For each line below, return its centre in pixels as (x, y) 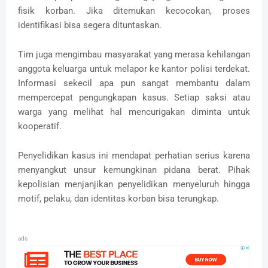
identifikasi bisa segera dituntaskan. (90, 25)
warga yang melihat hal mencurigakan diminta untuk (134, 112)
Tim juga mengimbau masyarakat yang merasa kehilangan (134, 54)
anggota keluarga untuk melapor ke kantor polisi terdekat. (134, 68)
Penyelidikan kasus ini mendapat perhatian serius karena (134, 155)
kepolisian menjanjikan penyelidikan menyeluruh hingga (134, 184)
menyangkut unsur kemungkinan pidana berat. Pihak (134, 170)
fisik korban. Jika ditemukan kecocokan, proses (134, 10)
